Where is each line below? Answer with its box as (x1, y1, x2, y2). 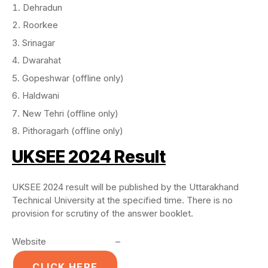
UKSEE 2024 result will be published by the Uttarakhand (12, 181, 239, 193)
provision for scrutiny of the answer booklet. (12, 208, 193, 219)
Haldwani (22, 90, 59, 101)
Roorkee (23, 19, 58, 31)
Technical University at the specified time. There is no (12, 194, 233, 206)
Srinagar (22, 36, 55, 48)
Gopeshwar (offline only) (22, 72, 124, 84)
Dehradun (23, 1, 62, 13)
